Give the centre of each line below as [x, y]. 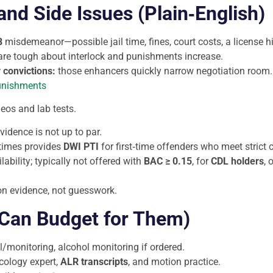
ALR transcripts [94, 261]
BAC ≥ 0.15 [168, 161]
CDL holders [237, 161]
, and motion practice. [174, 261]
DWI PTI [81, 147]
